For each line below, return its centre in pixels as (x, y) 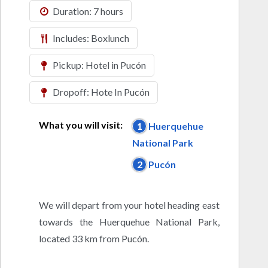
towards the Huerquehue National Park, (129, 221)
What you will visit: (81, 124)
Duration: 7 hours (87, 11)
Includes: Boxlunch (90, 38)
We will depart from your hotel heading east (129, 205)
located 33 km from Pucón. (94, 238)
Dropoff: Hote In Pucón (100, 92)
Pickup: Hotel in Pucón (99, 65)
